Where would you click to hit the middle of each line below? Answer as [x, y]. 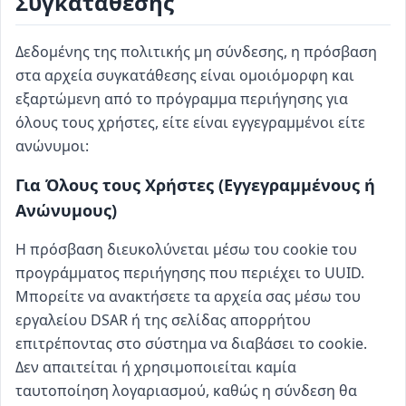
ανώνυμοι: [52, 146]
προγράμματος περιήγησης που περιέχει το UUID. [190, 273]
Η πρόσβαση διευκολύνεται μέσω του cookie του [186, 249]
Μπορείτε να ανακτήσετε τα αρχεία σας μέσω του [188, 296]
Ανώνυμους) [66, 210]
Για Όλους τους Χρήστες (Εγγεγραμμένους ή [195, 185]
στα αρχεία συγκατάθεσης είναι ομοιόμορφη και [185, 75]
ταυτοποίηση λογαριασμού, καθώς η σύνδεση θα [186, 391]
